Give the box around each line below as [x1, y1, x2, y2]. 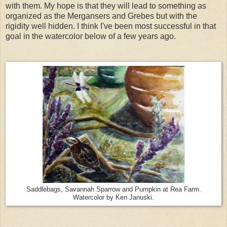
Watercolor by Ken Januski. [73, 194, 154, 201]
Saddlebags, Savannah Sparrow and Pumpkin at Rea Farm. [26, 185, 201, 193]
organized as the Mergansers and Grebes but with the [6, 11, 197, 20]
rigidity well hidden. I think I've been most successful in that [6, 21, 216, 30]
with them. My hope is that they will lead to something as [6, 1, 206, 10]
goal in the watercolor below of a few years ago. [6, 31, 176, 41]
